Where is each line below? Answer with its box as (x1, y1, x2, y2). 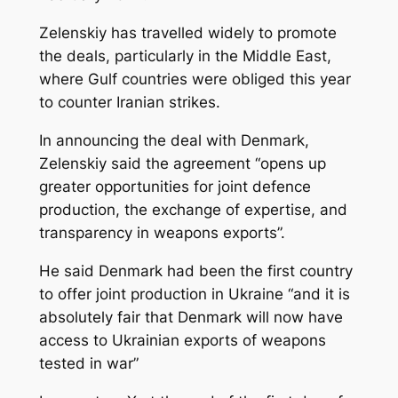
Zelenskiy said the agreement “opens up (38, 154, 326, 172)
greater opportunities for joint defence (38, 177, 311, 195)
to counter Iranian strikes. (38, 93, 220, 112)
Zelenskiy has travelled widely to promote (38, 24, 337, 43)
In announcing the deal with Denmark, (38, 131, 309, 149)
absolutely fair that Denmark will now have (38, 307, 343, 326)
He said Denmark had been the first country (38, 261, 353, 280)
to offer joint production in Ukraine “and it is (38, 284, 350, 303)
